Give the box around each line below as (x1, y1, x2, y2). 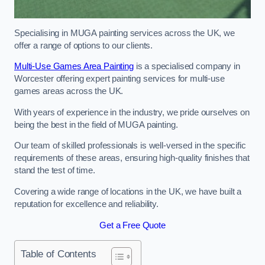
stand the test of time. (14, 166, 95, 176)
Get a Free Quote (99, 220, 166, 230)
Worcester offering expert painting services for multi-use (14, 74, 225, 84)
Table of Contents (21, 248, 96, 260)
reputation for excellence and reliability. (14, 199, 161, 209)
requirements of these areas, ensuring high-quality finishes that (14, 153, 250, 163)
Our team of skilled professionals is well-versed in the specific (14, 141, 246, 151)
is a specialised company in (133, 62, 240, 72)
